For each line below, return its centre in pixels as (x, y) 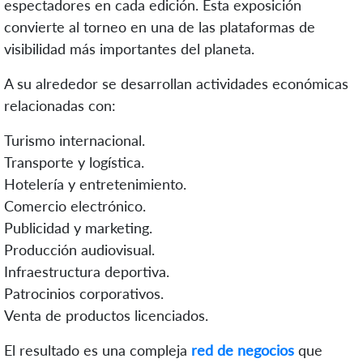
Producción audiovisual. (79, 249)
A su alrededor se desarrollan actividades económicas (176, 83)
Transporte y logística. (74, 162)
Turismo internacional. (75, 140)
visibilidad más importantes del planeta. (129, 48)
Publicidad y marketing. (78, 227)
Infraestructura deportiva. (87, 271)
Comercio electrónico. (75, 205)
